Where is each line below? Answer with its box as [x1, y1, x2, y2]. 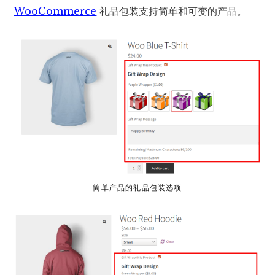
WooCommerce [14, 4, 97, 17]
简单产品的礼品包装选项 [93, 182, 182, 192]
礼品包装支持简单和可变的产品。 [96, 4, 247, 17]
